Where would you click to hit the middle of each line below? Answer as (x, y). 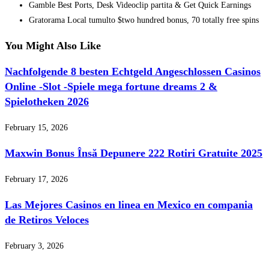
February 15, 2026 (36, 127)
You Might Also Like (53, 45)
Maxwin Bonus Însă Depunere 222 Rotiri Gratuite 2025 (134, 153)
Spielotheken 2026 (47, 101)
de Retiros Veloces (47, 219)
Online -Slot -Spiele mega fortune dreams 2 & (111, 86)
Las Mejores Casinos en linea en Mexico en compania (129, 204)
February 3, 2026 (34, 246)
